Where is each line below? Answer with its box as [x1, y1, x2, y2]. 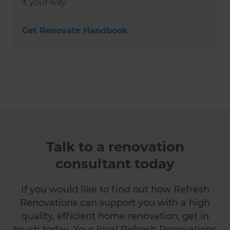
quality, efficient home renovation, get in [21, 210, 209, 222]
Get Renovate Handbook [22, 25, 128, 35]
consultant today [55, 155, 175, 172]
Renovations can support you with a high [20, 197, 210, 208]
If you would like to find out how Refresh [21, 183, 209, 195]
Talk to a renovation [46, 138, 184, 155]
